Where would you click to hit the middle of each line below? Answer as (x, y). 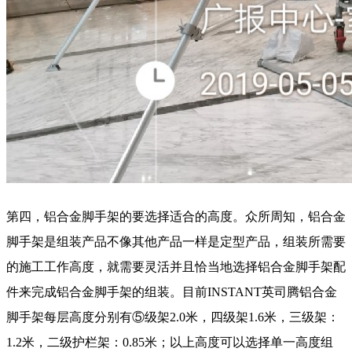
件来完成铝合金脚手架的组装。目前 (107, 291)
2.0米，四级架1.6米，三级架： (255, 317)
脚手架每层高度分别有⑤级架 (88, 317)
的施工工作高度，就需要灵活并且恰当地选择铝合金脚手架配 (176, 266)
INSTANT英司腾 (253, 291)
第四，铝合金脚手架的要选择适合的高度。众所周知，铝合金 (176, 216)
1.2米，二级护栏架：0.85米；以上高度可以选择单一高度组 (170, 342)
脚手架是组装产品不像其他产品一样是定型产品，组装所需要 (176, 241)
